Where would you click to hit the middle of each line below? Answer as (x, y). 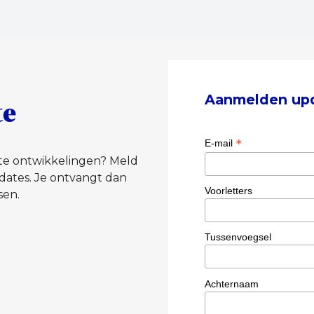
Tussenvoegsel (238, 237)
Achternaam (232, 284)
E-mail (220, 143)
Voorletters (228, 191)
